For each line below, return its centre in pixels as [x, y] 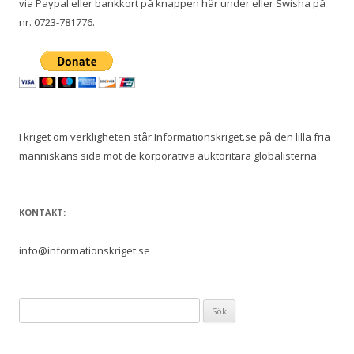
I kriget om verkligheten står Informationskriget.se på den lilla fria [175, 137]
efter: [31, 326]
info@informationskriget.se [85, 251]
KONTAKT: [42, 213]
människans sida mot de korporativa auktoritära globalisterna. [169, 156]
